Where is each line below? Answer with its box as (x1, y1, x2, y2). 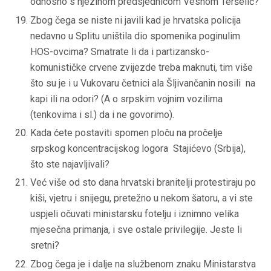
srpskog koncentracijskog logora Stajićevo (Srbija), (30, 143, 246, 155)
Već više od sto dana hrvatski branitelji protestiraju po (30, 177, 256, 189)
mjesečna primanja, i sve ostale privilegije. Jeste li (30, 224, 242, 236)
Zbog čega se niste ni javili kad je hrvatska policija (30, 14, 241, 26)
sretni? (30, 240, 59, 252)
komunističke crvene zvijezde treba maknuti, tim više (30, 61, 253, 73)
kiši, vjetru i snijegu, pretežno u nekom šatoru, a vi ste (30, 192, 253, 204)
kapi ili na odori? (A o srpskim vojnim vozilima (30, 93, 223, 105)
